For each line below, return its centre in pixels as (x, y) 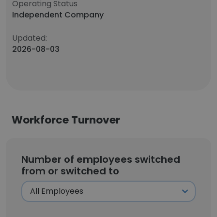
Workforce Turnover (66, 120)
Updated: (30, 38)
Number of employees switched (101, 159)
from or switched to (70, 171)
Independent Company (58, 15)
